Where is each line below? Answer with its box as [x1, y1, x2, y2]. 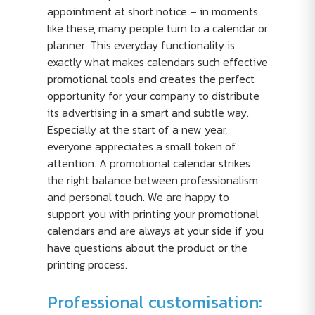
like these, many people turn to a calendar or [46, 20, 268, 37]
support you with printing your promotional [46, 205, 259, 222]
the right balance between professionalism [46, 172, 258, 188]
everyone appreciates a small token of [46, 138, 236, 155]
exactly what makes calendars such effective [46, 53, 268, 70]
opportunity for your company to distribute [46, 87, 259, 104]
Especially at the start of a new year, [46, 121, 227, 138]
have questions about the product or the [46, 239, 247, 256]
